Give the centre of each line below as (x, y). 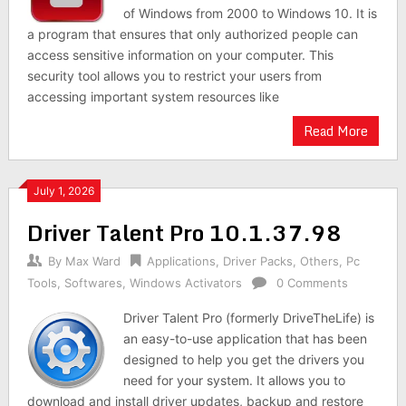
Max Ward (92, 261)
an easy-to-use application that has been (246, 338)
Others (319, 261)
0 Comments (312, 283)
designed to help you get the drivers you (244, 359)
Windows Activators (185, 283)
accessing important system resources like (153, 97)
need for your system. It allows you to (235, 380)
